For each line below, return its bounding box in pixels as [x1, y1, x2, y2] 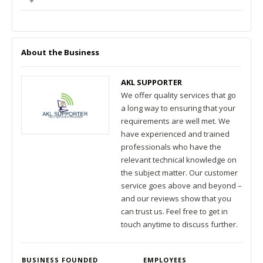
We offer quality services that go [121, 90, 236, 100]
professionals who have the [121, 141, 221, 152]
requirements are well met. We [121, 116, 230, 126]
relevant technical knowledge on [121, 154, 237, 165]
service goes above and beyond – [121, 180, 242, 191]
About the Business [21, 47, 99, 58]
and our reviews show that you [121, 193, 231, 204]
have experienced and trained [121, 129, 230, 139]
